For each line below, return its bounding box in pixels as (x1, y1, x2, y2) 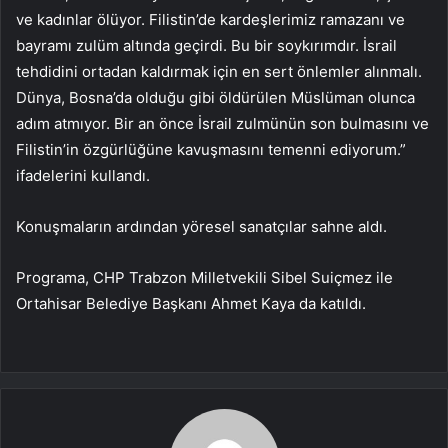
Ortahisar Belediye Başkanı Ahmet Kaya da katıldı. (16, 294, 366, 314)
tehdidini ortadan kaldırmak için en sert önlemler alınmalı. (16, 62, 422, 82)
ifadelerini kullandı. (16, 166, 150, 186)
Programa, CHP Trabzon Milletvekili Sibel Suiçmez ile (16, 268, 393, 288)
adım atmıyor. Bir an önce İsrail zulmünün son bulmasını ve (16, 114, 429, 134)
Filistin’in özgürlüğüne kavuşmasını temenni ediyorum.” (16, 140, 406, 160)
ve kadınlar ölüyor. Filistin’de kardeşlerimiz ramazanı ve (16, 10, 405, 30)
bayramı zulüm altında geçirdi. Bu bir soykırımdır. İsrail (16, 36, 397, 56)
